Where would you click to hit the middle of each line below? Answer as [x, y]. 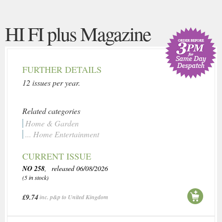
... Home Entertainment [62, 134]
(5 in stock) [35, 178]
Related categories [51, 111]
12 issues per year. [51, 83]
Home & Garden [52, 123]
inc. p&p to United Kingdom [74, 197]
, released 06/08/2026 [76, 168]
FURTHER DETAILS [62, 70]
